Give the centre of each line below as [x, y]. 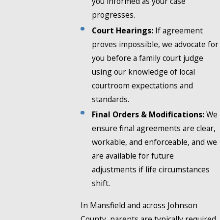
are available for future [133, 155]
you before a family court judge [148, 58]
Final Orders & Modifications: [148, 114]
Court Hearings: [123, 30]
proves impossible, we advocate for [155, 44]
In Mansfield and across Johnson [139, 205]
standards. [111, 99]
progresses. [114, 15]
